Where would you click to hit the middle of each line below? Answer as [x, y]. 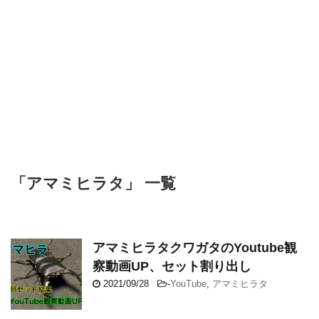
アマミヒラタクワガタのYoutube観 [195, 248]
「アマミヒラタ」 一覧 [93, 184]
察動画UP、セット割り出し [172, 267]
